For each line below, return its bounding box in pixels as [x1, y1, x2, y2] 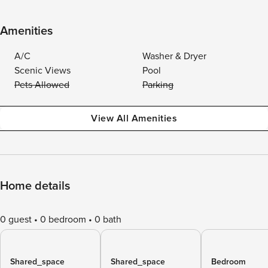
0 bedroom [40, 214, 86, 226]
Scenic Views [14, 65, 71, 77]
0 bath [95, 214, 121, 226]
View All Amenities [91, 112, 177, 124]
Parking [142, 79, 173, 91]
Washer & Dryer [142, 50, 206, 62]
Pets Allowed [14, 79, 69, 91]
